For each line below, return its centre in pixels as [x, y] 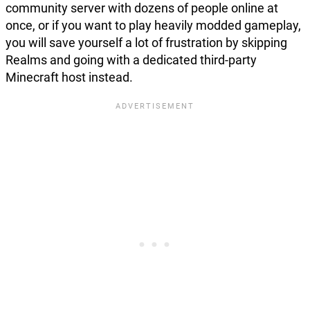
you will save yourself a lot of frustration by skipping [146, 42]
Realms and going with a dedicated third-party [131, 60]
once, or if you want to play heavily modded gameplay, [153, 25]
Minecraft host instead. [69, 77]
